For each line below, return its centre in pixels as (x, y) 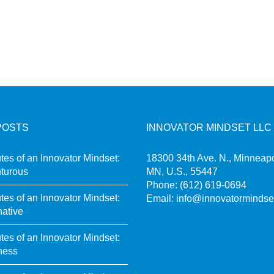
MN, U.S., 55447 (182, 172)
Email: (161, 199)
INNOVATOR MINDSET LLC (209, 128)
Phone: (163, 185)
